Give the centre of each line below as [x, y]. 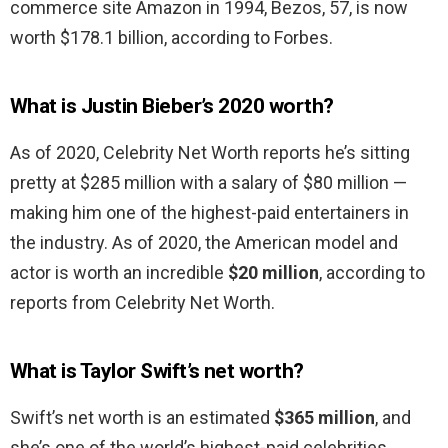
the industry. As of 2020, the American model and [204, 243]
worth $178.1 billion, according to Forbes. [171, 38]
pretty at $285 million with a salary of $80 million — [208, 183]
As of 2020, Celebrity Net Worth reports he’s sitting [210, 153]
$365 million [324, 418]
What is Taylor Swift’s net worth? [157, 371]
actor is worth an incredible [119, 273]
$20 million [273, 273]
